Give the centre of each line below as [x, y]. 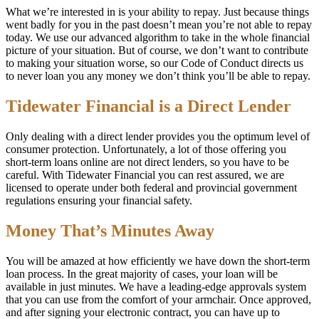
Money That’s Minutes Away [110, 231]
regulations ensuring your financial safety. [99, 201]
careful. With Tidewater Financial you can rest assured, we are [145, 175]
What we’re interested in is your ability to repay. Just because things [157, 12]
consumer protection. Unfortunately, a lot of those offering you [146, 150]
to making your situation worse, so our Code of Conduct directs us [155, 63]
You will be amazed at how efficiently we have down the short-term [158, 261]
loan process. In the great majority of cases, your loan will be [142, 274]
